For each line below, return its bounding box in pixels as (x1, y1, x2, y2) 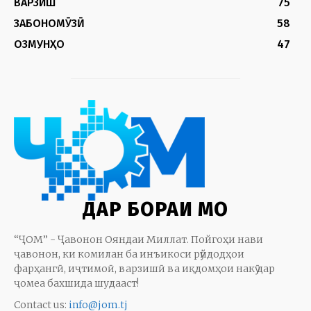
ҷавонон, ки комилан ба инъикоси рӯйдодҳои (14, 247, 244, 260)
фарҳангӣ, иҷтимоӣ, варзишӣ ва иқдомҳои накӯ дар (14, 262, 275, 275)
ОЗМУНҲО (14, 37, 65, 51)
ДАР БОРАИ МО (83, 197, 228, 221)
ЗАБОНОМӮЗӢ (14, 16, 85, 30)
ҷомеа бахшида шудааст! (14, 276, 139, 289)
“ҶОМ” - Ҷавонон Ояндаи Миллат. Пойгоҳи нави (14, 233, 263, 246)
